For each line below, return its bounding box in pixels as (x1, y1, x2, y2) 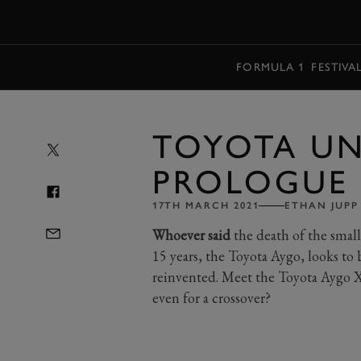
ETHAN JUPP (284, 200, 359, 211)
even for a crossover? (151, 288, 271, 307)
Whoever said (151, 226, 230, 244)
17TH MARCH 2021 (151, 200, 259, 211)
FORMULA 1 (236, 60, 305, 74)
